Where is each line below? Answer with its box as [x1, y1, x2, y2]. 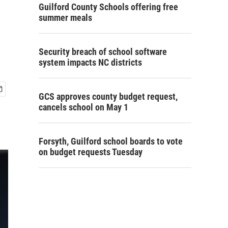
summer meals [39, 12, 92, 23]
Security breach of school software [39, 46, 167, 57]
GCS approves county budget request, [39, 91, 178, 102]
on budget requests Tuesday [39, 147, 142, 157]
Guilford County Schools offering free [39, 2, 178, 12]
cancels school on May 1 [39, 102, 128, 112]
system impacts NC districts [39, 57, 142, 68]
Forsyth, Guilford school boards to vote [39, 136, 183, 147]
